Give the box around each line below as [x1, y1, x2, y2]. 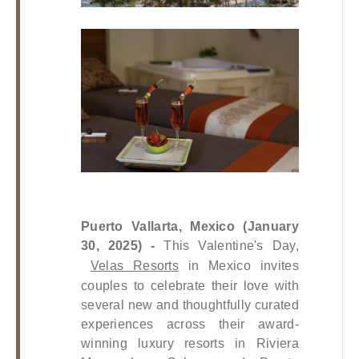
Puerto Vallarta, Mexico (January [80, 219, 299, 233]
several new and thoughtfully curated [80, 297, 299, 312]
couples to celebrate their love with [80, 278, 299, 292]
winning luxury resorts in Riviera [80, 336, 299, 350]
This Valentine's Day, [155, 238, 299, 252]
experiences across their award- [80, 317, 299, 331]
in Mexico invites [179, 258, 299, 272]
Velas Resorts [90, 258, 179, 272]
